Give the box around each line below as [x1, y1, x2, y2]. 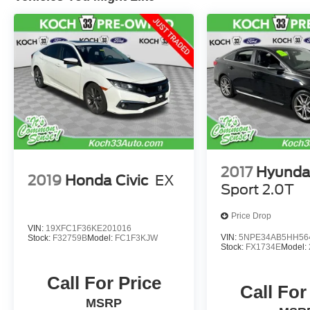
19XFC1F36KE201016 [46, 223, 131, 233]
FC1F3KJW [115, 232, 158, 243]
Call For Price [46, 272, 161, 293]
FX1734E [246, 241, 282, 252]
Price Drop [231, 211, 272, 221]
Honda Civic [65, 172, 148, 190]
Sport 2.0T [221, 181, 295, 198]
